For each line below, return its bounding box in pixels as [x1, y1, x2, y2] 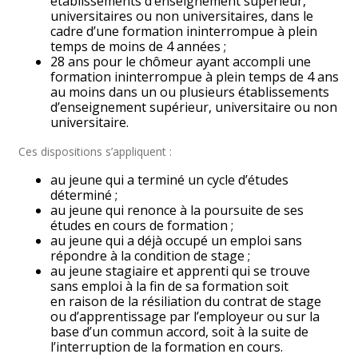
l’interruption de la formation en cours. [50, 338, 284, 356]
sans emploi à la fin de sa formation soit [50, 277, 289, 295]
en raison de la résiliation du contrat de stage [50, 292, 322, 310]
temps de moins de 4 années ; [50, 38, 227, 55]
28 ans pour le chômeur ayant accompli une [50, 53, 312, 70]
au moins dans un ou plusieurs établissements [50, 83, 330, 101]
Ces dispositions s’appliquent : [18, 144, 173, 159]
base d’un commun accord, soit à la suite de [50, 323, 309, 340]
